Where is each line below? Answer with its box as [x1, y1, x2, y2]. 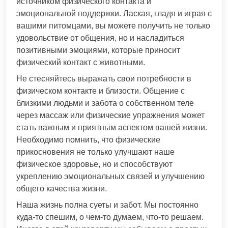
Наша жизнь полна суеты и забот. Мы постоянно [16, 200, 198, 209]
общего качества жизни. [16, 184, 107, 193]
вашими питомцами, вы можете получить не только [16, 21, 210, 30]
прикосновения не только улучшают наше [16, 147, 175, 156]
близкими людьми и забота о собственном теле [16, 98, 194, 107]
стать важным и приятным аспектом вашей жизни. [16, 123, 207, 132]
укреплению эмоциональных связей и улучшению [16, 172, 205, 181]
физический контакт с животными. [16, 58, 145, 67]
